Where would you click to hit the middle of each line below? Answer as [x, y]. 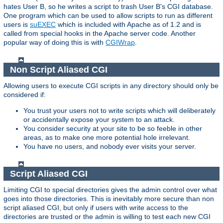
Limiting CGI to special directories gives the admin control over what [110, 190]
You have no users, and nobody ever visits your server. [110, 147]
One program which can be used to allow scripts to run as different [108, 15]
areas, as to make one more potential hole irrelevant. [107, 138]
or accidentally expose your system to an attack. [99, 120]
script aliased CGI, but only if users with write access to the [96, 208]
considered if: [25, 95]
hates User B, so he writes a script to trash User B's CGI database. [108, 6]
